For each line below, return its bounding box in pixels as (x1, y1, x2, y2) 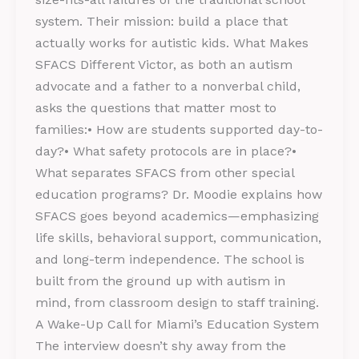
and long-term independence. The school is (35, 251, 305, 267)
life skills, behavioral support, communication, (35, 229, 321, 245)
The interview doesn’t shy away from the (35, 337, 286, 353)
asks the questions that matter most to (35, 99, 276, 115)
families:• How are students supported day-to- (35, 121, 323, 137)
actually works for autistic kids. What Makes (35, 34, 309, 50)
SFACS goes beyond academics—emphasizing (35, 208, 319, 224)
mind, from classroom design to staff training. (35, 294, 319, 310)
